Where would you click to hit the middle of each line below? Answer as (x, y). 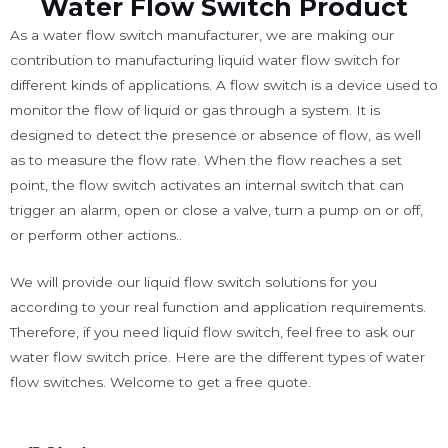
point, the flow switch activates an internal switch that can (207, 185)
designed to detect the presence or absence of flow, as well (215, 135)
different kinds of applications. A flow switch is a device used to (224, 85)
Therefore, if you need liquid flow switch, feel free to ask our (212, 332)
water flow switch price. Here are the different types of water (217, 357)
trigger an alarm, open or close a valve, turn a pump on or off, (216, 210)
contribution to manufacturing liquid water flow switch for (205, 60)
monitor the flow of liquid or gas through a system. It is (195, 110)
